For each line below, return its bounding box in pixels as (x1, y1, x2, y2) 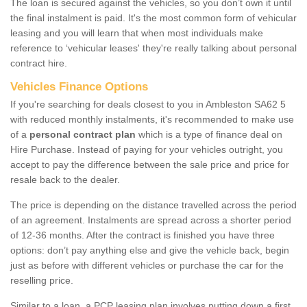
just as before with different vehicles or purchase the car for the (10, 259, 284, 271)
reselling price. (10, 274, 73, 286)
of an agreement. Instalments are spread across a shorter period (10, 214, 291, 225)
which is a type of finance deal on (136, 128, 282, 140)
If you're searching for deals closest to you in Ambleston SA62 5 (10, 98, 286, 110)
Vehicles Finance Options (10, 79, 148, 93)
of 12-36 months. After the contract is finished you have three (10, 229, 275, 241)
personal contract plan (29, 128, 136, 140)
